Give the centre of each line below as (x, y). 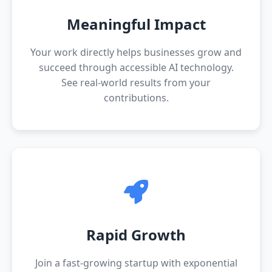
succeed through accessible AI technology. (136, 67)
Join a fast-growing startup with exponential (136, 263)
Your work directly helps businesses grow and (136, 52)
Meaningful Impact (136, 24)
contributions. (136, 98)
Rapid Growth (136, 235)
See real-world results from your (136, 83)
